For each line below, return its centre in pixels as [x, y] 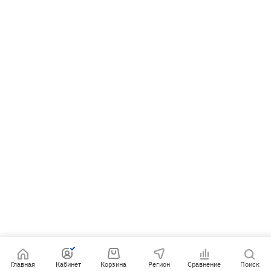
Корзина [113, 264]
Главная [23, 264]
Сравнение [204, 264]
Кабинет [68, 264]
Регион [159, 264]
